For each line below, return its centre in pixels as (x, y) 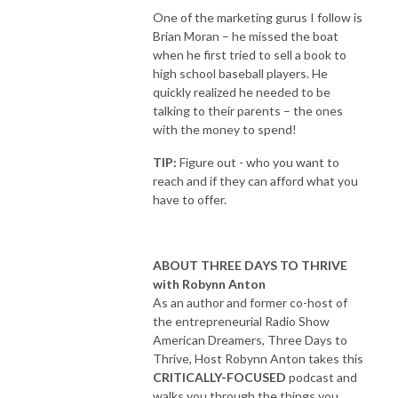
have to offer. (190, 199)
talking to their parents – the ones (248, 110)
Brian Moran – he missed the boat (246, 36)
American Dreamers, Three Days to (250, 339)
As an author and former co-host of (250, 302)
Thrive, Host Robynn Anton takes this (258, 358)
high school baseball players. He (240, 73)
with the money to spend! (225, 129)
